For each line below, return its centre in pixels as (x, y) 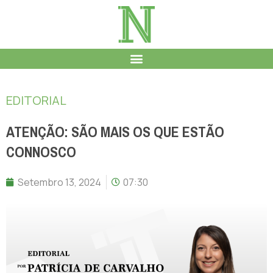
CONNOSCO (41, 152)
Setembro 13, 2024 (59, 182)
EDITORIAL (36, 100)
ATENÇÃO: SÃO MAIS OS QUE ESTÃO (115, 132)
